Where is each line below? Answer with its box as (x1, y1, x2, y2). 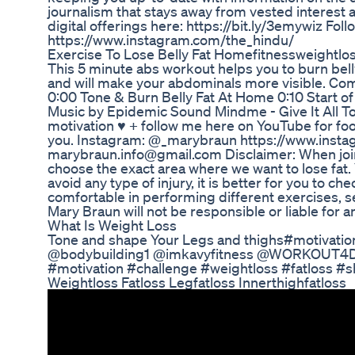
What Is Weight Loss (48, 216, 177, 235)
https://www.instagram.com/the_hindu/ (48, 31, 294, 49)
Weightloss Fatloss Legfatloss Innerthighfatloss (48, 273, 346, 292)
